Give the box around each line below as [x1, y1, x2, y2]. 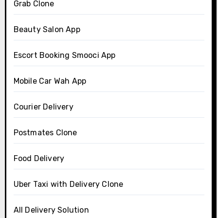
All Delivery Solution [13, 205, 89, 215]
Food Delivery [13, 154, 65, 163]
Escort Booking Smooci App [13, 51, 116, 60]
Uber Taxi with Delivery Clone [13, 180, 124, 189]
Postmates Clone [13, 128, 77, 138]
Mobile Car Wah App [13, 76, 87, 86]
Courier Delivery [13, 102, 73, 112]
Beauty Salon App [13, 25, 80, 35]
